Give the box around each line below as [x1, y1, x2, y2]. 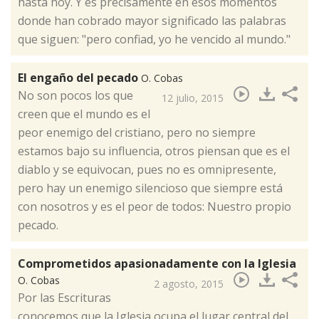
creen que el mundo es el [18, 106, 150, 122]
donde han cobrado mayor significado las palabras [18, 13, 286, 29]
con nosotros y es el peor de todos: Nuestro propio [18, 199, 291, 215]
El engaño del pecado [18, 70, 141, 86]
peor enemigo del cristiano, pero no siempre [18, 125, 256, 141]
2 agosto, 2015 [154, 277, 224, 291]
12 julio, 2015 [162, 91, 224, 105]
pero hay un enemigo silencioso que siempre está [18, 180, 283, 197]
